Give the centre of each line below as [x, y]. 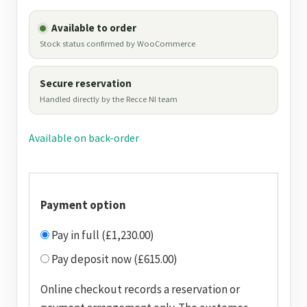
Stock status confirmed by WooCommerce [118, 44]
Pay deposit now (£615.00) [113, 259]
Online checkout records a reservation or [140, 289]
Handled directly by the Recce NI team [109, 99]
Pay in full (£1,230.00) [102, 235]
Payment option [83, 205]
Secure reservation [86, 83]
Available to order [94, 28]
